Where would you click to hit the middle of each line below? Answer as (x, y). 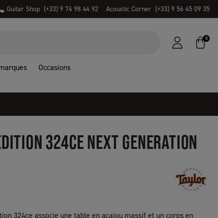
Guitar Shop (23, 9)
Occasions (54, 67)
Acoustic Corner (129, 9)
